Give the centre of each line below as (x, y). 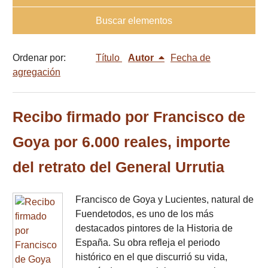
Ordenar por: (39, 58)
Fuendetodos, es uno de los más (144, 214)
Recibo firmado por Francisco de (129, 117)
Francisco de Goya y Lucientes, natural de (165, 200)
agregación (36, 72)
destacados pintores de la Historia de (154, 229)
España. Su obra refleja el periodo (148, 243)
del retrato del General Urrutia (118, 167)
